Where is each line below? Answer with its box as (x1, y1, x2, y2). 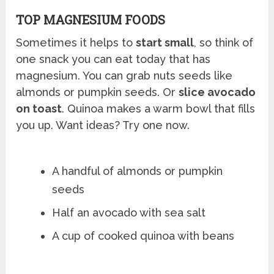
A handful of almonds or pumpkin (52, 165, 223, 178)
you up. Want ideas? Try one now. (16, 119, 190, 132)
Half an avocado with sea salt (52, 206, 206, 220)
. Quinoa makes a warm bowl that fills (62, 102, 256, 116)
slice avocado (179, 86, 256, 99)
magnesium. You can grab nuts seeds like (16, 69, 233, 83)
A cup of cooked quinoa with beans (52, 229, 235, 243)
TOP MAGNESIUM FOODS (16, 12, 166, 28)
